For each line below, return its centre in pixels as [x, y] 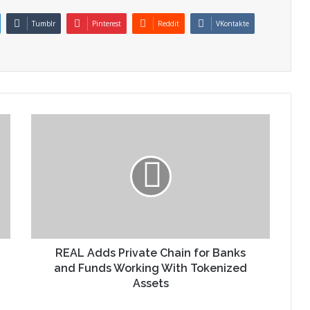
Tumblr [44, 23]
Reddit [168, 23]
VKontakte [232, 23]
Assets [151, 283]
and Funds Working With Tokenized [151, 268]
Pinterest [107, 23]
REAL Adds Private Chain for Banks [151, 253]
